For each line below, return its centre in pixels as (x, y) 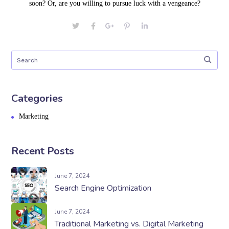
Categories (37, 99)
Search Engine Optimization (103, 188)
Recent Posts (43, 151)
